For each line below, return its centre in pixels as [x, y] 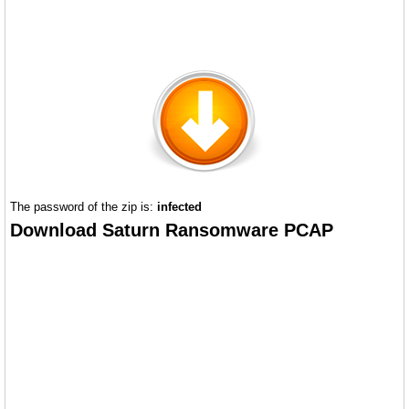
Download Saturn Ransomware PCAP [172, 231]
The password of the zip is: [84, 207]
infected [179, 207]
